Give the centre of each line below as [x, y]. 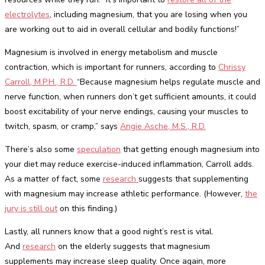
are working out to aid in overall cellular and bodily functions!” [122, 29]
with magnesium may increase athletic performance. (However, [125, 194]
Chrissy [232, 67]
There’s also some [41, 149]
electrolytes [27, 14]
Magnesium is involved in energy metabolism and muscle [111, 52]
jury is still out [31, 209]
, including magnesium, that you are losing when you [148, 14]
